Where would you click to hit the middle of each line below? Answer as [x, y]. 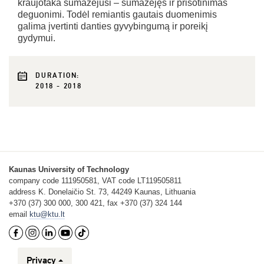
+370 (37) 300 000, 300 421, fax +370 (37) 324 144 [95, 203]
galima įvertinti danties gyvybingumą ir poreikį [113, 26]
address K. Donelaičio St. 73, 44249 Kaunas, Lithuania [102, 192]
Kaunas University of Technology [69, 169]
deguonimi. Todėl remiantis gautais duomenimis [117, 14]
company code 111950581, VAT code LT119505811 [95, 181]
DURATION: [58, 76]
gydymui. [37, 38]
